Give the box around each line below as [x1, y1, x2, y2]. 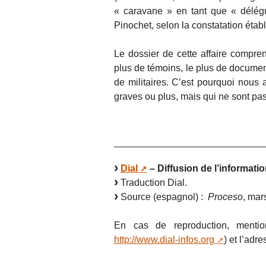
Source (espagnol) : [118, 192, 205, 202]
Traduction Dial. [118, 178, 187, 188]
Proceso [205, 192, 243, 202]
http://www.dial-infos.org [114, 235, 214, 245]
